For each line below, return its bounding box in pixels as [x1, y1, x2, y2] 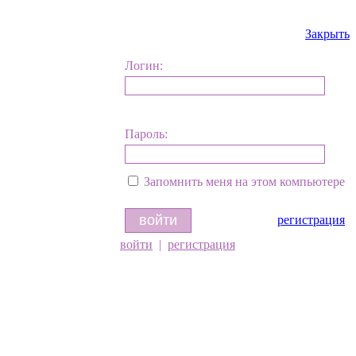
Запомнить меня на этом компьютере [144, 175, 345, 188]
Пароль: [125, 127, 168, 141]
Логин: [125, 59, 163, 72]
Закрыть [305, 27, 350, 41]
